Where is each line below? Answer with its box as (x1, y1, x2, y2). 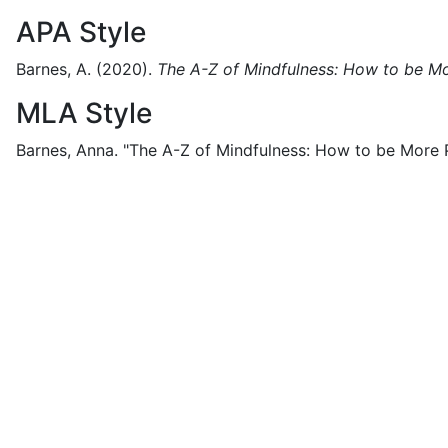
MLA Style (16, 96, 152, 130)
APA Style (16, 15, 146, 49)
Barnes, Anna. (16, 140, 118, 160)
